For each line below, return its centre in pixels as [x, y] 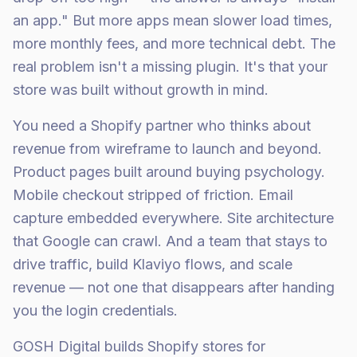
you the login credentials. [95, 310]
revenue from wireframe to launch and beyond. [167, 149]
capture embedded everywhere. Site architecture [173, 218]
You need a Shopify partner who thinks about [162, 126]
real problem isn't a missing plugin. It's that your [170, 67]
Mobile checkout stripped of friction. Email [153, 195]
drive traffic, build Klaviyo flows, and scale [153, 264]
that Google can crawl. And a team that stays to [170, 241]
